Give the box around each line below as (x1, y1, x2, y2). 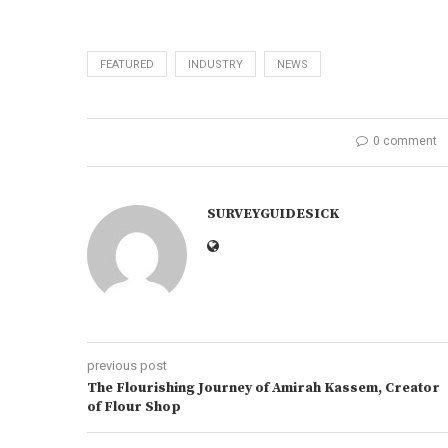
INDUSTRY (188, 58, 243, 71)
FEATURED (100, 58, 154, 71)
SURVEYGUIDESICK (207, 205, 339, 223)
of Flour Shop (87, 398, 181, 416)
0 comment (372, 134, 437, 148)
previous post (87, 358, 167, 373)
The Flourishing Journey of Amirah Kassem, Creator (87, 379, 440, 397)
